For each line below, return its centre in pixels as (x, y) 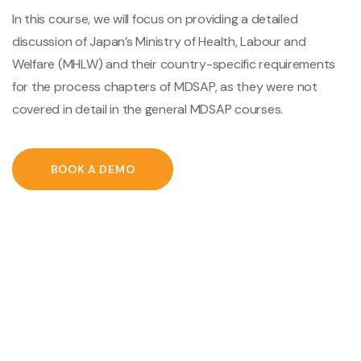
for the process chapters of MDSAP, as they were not (165, 87)
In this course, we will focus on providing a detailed (155, 19)
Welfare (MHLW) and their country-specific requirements (174, 64)
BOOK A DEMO (93, 169)
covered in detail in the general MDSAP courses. (148, 109)
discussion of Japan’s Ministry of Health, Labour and (159, 41)
